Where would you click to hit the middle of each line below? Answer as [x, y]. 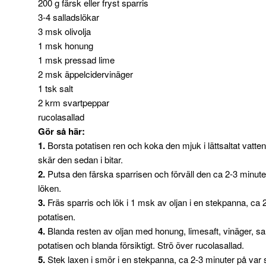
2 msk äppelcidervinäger [85, 74]
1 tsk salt [56, 88]
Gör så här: [61, 132]
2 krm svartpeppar [74, 103]
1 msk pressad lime [76, 60]
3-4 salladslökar [69, 17]
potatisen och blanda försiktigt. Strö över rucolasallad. [141, 245]
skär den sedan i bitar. [80, 160]
